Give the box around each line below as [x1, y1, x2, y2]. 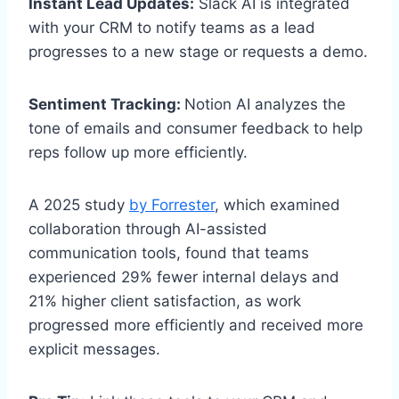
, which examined [215, 195, 340, 214]
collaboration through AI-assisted [28, 219, 267, 238]
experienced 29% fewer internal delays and [28, 267, 339, 286]
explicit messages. [28, 339, 160, 358]
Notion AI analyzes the [184, 94, 346, 113]
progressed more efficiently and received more [28, 315, 363, 334]
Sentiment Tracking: [28, 94, 184, 113]
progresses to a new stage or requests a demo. [28, 42, 368, 61]
